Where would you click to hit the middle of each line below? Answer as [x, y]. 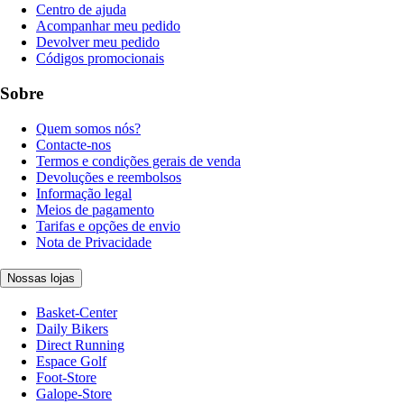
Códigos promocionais [100, 59]
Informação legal [84, 193]
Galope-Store [74, 394]
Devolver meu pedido [98, 42]
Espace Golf [71, 362]
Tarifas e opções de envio [108, 225]
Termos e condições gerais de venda [138, 161]
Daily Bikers [72, 329]
